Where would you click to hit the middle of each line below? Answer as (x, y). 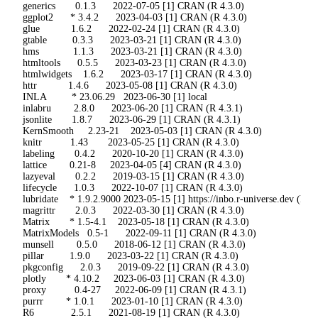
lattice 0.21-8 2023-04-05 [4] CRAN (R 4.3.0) (131, 165)
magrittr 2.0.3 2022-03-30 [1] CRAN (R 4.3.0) (132, 211)
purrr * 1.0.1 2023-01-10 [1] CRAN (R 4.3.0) (131, 302)
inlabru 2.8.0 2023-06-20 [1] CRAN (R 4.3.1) (131, 109)
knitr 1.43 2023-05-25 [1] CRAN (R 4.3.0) (130, 143)
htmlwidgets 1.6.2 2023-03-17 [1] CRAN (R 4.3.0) (136, 75)
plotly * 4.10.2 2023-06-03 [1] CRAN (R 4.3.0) (132, 279)
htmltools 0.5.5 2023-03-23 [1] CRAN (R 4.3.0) (133, 63)
